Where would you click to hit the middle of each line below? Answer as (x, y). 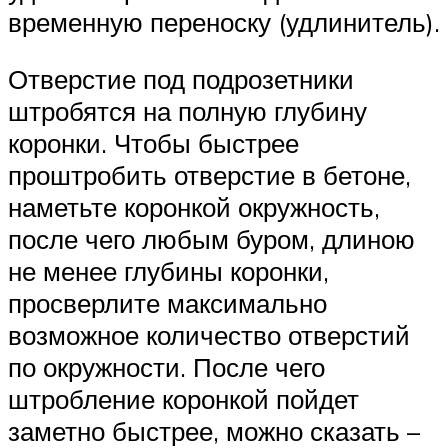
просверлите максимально (167, 303)
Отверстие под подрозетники (181, 79)
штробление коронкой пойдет (183, 399)
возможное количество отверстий (209, 335)
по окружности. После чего (166, 367)
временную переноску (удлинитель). (224, 21)
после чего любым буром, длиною (211, 239)
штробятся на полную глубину (187, 111)
